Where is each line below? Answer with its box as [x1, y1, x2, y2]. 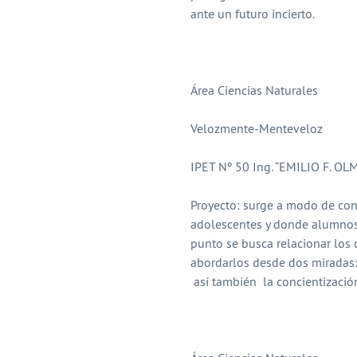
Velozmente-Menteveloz [190, 120, 323, 137]
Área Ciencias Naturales [190, 82, 318, 99]
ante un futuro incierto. [190, 6, 315, 22]
